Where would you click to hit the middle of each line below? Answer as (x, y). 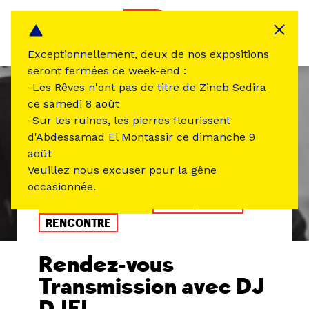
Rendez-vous (106, 265)
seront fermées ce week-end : (107, 71)
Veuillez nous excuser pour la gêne (122, 170)
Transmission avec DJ (152, 287)
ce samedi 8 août (73, 104)
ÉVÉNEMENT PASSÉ (97, 205)
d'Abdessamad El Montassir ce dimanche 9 (141, 137)
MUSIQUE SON (198, 205)
